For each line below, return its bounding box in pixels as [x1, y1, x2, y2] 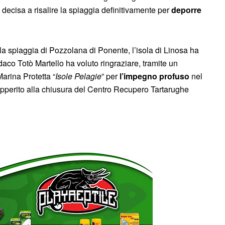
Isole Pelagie [55, 70, 101, 82]
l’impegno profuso [120, 70, 189, 82]
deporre [171, 4, 201, 16]
